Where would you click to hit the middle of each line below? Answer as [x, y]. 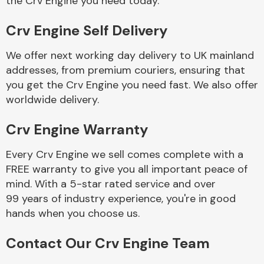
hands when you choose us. [73, 213]
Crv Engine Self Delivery [87, 30]
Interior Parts [180, 135]
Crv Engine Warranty [77, 129]
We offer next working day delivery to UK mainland [130, 55]
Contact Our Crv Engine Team [108, 243]
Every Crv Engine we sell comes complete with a [125, 154]
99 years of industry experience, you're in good [121, 198]
